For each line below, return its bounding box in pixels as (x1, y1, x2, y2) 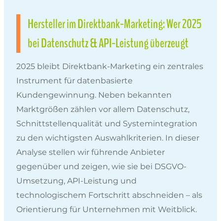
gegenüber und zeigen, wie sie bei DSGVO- (16, 161, 186, 171)
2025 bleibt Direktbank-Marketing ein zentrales (16, 61, 203, 71)
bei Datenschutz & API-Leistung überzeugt (28, 34, 188, 52)
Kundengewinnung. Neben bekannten (16, 90, 172, 100)
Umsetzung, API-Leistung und (16, 176, 137, 185)
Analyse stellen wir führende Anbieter (16, 147, 165, 157)
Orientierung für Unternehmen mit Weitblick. (16, 204, 197, 214)
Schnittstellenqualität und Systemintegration (16, 118, 197, 128)
